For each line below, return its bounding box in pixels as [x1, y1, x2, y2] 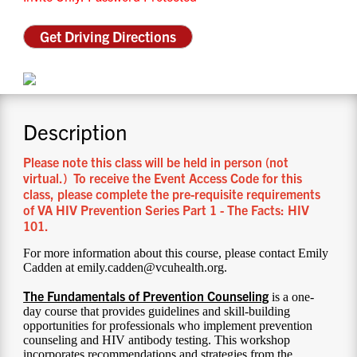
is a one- [269, 290, 315, 304]
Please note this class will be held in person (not [23, 154, 289, 171]
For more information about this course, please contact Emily [23, 246, 329, 261]
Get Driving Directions [40, 26, 177, 45]
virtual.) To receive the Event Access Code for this [23, 170, 303, 186]
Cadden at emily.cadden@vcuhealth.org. [23, 261, 228, 275]
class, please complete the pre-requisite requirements [23, 186, 321, 202]
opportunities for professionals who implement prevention [23, 319, 313, 333]
